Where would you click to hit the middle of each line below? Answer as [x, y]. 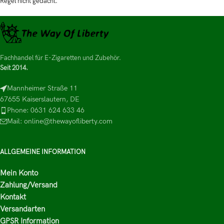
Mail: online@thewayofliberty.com [60, 121]
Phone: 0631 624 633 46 [46, 110]
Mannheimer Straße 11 [42, 88]
